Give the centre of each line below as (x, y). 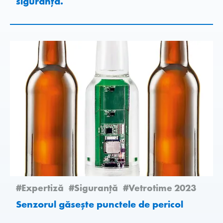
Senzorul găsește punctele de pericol (168, 204)
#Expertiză (40, 187)
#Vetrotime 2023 (160, 187)
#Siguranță (93, 187)
